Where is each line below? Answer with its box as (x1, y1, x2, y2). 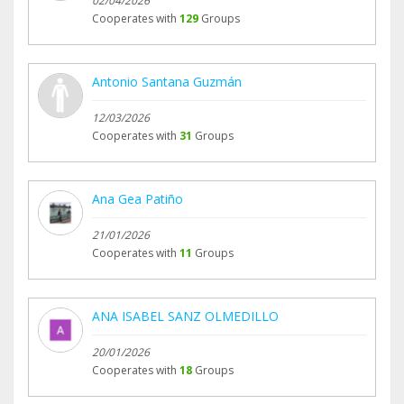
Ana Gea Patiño (92, 190, 183, 208)
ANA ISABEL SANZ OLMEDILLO (92, 308, 279, 326)
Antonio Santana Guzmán (92, 73, 242, 91)
